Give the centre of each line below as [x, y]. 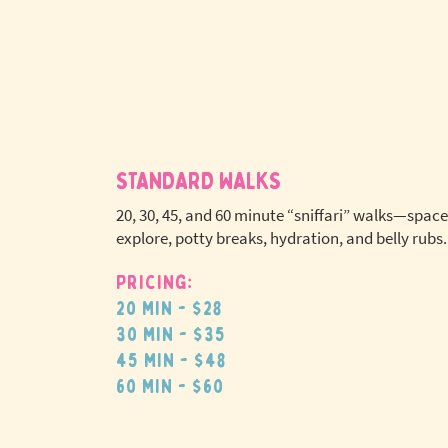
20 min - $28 [169, 308]
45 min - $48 [171, 360]
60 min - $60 [170, 386]
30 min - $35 [171, 334]
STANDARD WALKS [199, 181]
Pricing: [154, 282]
